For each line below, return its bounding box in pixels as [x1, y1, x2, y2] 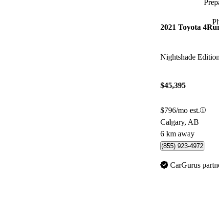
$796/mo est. [160, 106, 200, 114]
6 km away [160, 129, 195, 138]
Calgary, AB [160, 117, 199, 126]
